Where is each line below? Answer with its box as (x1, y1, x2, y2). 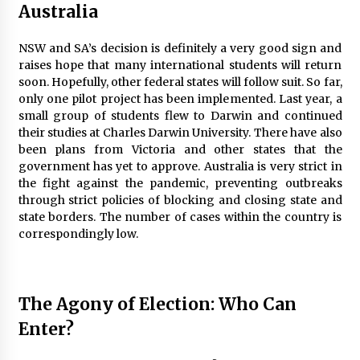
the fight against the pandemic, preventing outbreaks (18, 175, 342, 190)
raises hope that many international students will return (18, 57, 342, 72)
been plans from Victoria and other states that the (18, 141, 342, 157)
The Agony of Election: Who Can (18, 292, 297, 315)
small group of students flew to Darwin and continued (18, 108, 342, 123)
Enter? (18, 317, 78, 340)
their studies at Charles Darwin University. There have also (18, 125, 342, 140)
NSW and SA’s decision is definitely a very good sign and (18, 40, 342, 55)
